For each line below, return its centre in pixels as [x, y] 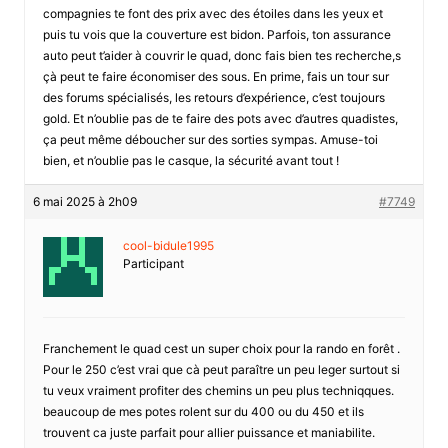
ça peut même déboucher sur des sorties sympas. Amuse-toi [210, 139]
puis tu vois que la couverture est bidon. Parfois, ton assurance [216, 34]
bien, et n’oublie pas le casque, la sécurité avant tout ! [190, 160]
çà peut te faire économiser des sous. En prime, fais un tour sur [215, 76]
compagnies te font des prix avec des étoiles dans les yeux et [212, 13]
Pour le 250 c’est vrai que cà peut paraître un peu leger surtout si [221, 369]
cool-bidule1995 [168, 245]
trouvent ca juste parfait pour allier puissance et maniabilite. [208, 432]
